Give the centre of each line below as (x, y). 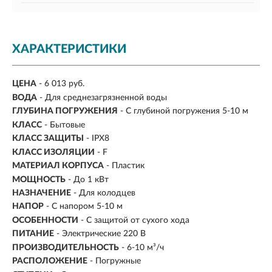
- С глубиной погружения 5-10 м (184, 111)
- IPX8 (98, 139)
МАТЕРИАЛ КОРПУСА (58, 166)
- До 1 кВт (88, 179)
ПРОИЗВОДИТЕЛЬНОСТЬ (66, 247)
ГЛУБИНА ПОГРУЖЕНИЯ (65, 111)
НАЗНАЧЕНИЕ (42, 193)
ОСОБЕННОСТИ (45, 220)
